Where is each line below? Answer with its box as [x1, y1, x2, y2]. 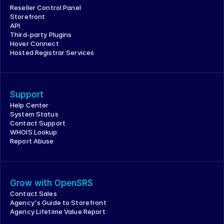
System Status [10, 110, 58, 118]
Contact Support [10, 119, 65, 127]
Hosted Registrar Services [10, 48, 94, 56]
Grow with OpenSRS [10, 178, 93, 188]
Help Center [10, 101, 49, 109]
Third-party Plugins [10, 30, 72, 38]
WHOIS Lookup [10, 128, 57, 136]
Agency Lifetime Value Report [10, 207, 105, 215]
